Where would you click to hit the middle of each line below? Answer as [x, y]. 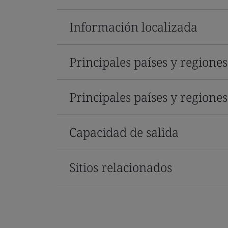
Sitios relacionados [121, 167]
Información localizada [133, 26]
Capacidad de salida [124, 132]
